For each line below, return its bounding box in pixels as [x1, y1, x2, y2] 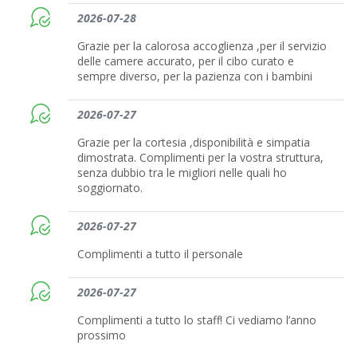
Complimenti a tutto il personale [77, 246, 244, 262]
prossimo [77, 328, 127, 343]
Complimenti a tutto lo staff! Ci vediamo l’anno [77, 312, 317, 328]
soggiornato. [77, 180, 143, 196]
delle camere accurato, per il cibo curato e [77, 53, 295, 69]
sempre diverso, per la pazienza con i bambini [77, 69, 313, 84]
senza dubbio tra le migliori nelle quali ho [77, 165, 288, 181]
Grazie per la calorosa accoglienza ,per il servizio [77, 38, 328, 54]
